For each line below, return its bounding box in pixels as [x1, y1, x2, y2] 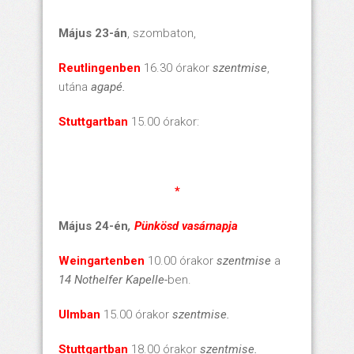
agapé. [91, 80, 126, 95]
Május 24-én [58, 219, 128, 234]
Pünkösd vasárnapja [134, 219, 238, 234]
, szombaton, [127, 26, 196, 41]
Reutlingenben [58, 61, 141, 76]
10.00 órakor [148, 254, 213, 269]
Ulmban [58, 307, 100, 322]
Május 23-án [58, 26, 127, 41]
